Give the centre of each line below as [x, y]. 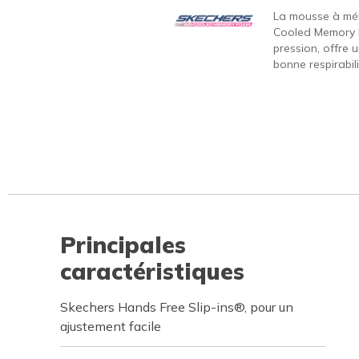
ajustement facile [111, 326]
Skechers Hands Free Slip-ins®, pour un [177, 307]
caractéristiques [152, 271]
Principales [123, 245]
